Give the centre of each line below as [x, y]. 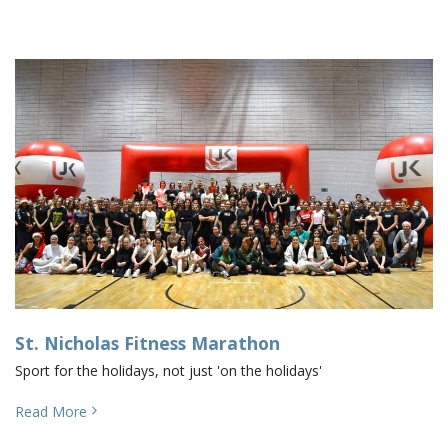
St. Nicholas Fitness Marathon [147, 343]
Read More [51, 411]
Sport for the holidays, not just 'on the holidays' [168, 370]
